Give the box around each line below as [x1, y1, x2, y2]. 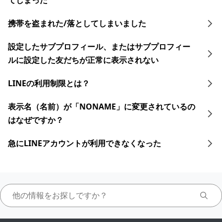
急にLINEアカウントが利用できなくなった [8, 138, 161, 149]
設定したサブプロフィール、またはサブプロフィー [8, 41, 190, 52]
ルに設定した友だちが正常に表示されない [8, 55, 159, 65]
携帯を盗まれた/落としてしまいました [8, 18, 146, 29]
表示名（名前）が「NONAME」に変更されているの [8, 101, 195, 112]
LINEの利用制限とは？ [8, 78, 90, 89]
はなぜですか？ [8, 114, 63, 125]
